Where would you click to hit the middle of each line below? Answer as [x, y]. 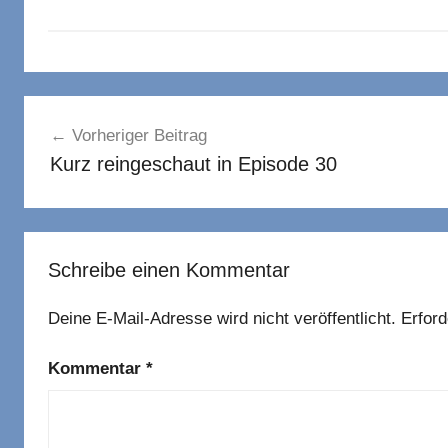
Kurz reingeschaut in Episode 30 [193, 164]
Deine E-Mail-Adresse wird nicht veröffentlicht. [222, 318]
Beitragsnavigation [139, 112]
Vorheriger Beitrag [139, 136]
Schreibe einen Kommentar [169, 269]
